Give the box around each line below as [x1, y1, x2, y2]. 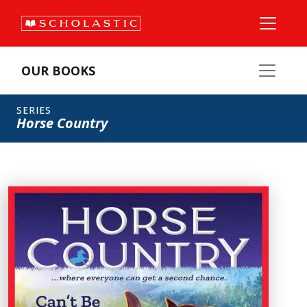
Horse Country [16, 114, 108, 132]
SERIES [16, 103, 51, 116]
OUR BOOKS [21, 62, 95, 79]
